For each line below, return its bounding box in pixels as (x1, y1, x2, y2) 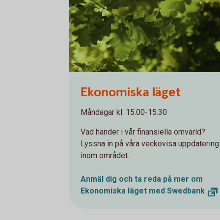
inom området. (81, 151, 129, 160)
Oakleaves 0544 (69, 75, 125, 84)
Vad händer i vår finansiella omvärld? (81, 127, 205, 137)
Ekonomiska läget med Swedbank (81, 186, 205, 195)
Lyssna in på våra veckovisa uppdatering (81, 139, 219, 148)
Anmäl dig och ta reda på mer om (81, 174, 203, 184)
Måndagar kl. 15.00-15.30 (81, 108, 167, 117)
